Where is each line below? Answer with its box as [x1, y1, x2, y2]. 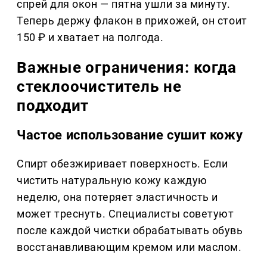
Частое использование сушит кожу [17, 128, 243, 143]
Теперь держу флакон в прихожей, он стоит [17, 14, 247, 27]
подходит [17, 97, 89, 115]
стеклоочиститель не [17, 77, 182, 96]
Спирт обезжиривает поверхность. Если [17, 157, 228, 170]
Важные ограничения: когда [17, 58, 237, 77]
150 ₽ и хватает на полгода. [17, 31, 164, 44]
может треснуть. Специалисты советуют [17, 207, 234, 221]
